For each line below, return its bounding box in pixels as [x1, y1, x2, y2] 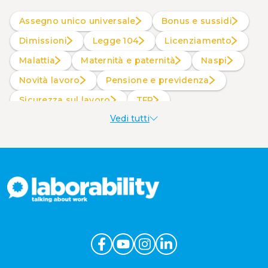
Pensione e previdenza [111, 74, 209, 86]
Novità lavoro [26, 74, 80, 86]
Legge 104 [98, 35, 139, 46]
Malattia [27, 54, 56, 66]
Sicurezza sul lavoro [25, 94, 111, 105]
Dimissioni [26, 35, 67, 46]
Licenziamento [169, 35, 232, 46]
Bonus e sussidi [167, 15, 232, 26]
